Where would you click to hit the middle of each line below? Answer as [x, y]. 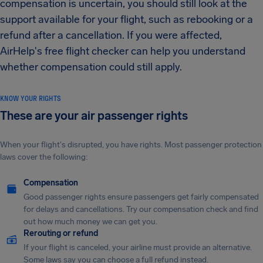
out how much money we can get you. [90, 222]
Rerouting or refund [61, 233]
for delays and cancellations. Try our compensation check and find [141, 209]
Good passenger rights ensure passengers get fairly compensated [141, 197]
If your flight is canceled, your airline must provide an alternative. [138, 247]
